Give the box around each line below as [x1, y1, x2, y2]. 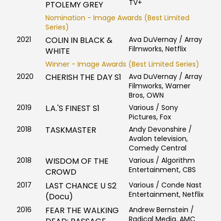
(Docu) [45, 191, 73, 203]
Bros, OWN [128, 90, 164, 101]
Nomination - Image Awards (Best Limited [45, 13, 189, 23]
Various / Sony [128, 103, 178, 113]
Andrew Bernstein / [128, 205, 194, 215]
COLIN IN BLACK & [45, 35, 112, 46]
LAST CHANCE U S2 [45, 180, 116, 192]
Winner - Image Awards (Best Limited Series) [45, 59, 199, 70]
